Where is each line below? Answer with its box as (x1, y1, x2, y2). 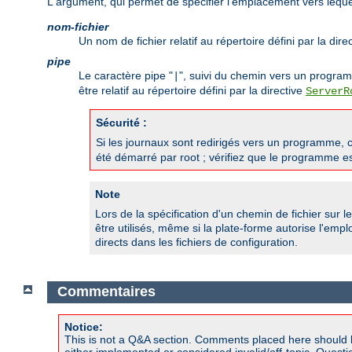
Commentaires (57, 284, 156, 300)
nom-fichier (47, 20, 108, 33)
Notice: (64, 320, 103, 333)
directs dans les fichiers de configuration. (95, 235, 298, 248)
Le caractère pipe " (79, 68, 173, 82)
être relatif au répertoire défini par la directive (79, 83, 306, 97)
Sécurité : (96, 115, 147, 129)
